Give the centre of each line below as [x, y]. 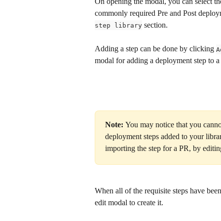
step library [118, 25]
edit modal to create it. [129, 202]
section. [155, 25]
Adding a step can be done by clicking [155, 49]
